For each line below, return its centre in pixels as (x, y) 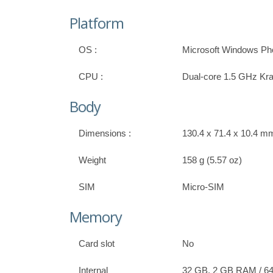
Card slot (97, 244)
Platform (97, 23)
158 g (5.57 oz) (212, 160)
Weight (92, 160)
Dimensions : (105, 133)
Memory (96, 217)
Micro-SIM (203, 187)
